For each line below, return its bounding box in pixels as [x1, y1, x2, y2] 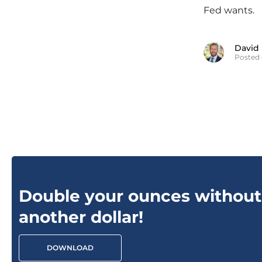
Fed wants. [204, 5, 254, 16]
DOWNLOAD [47, 243, 94, 252]
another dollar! [19, 207, 143, 227]
